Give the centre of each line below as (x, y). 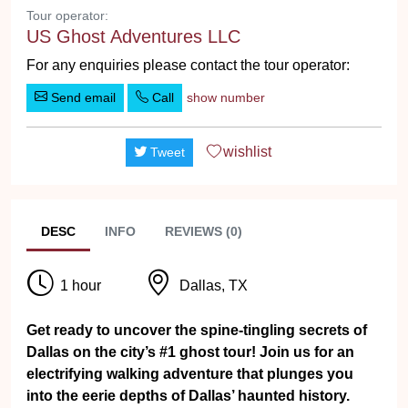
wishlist (247, 152)
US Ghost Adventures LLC (133, 36)
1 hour (81, 285)
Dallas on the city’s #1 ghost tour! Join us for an (190, 352)
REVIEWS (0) (204, 231)
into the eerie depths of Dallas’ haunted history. (188, 396)
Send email (82, 97)
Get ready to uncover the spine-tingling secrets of (197, 330)
